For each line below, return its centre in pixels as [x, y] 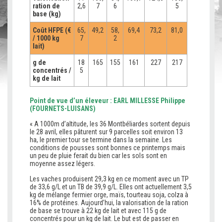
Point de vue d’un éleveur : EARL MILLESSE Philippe [108, 101]
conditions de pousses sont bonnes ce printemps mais [108, 148]
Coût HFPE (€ [52, 30]
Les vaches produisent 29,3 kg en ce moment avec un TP [109, 179]
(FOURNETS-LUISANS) [63, 109]
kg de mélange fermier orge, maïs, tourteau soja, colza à [109, 195]
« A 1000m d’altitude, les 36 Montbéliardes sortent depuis [110, 124]
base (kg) [47, 14]
